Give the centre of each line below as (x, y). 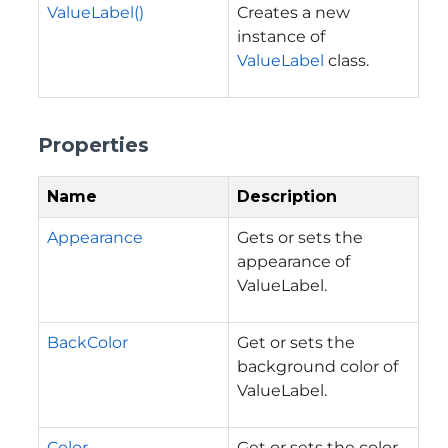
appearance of (293, 261)
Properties (93, 144)
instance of (281, 36)
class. (346, 60)
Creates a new (293, 12)
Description (287, 196)
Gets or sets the (300, 237)
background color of (317, 366)
